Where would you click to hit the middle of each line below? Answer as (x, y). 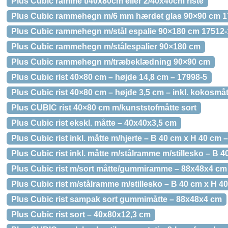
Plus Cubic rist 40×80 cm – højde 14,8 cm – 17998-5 (109, 77)
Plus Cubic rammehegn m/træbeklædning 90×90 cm (111, 62)
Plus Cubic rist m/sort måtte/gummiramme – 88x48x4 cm (119, 169)
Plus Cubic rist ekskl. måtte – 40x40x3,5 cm (94, 123)
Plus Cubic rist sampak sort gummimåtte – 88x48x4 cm (117, 199)
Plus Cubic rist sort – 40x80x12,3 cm (81, 215)
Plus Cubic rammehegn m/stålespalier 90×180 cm (106, 47)
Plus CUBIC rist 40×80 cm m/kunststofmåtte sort (104, 108)
